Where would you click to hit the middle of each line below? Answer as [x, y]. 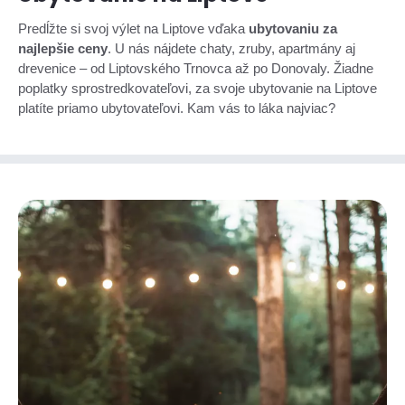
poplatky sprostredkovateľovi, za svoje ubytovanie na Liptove [198, 88]
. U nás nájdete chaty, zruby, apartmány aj [231, 48]
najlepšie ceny [63, 48]
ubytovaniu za [293, 28]
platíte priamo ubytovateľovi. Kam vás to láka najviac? [177, 108]
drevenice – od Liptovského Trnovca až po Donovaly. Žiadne [196, 68]
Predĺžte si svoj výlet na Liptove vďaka [133, 28]
